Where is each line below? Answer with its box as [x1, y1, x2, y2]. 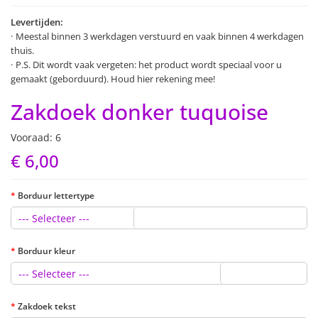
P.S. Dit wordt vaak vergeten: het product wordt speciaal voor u [16, 58, 282, 71]
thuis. [11, 44, 34, 57]
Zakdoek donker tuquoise [11, 97, 268, 126]
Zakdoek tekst [18, 300, 76, 312]
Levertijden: [11, 16, 63, 28]
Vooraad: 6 [11, 131, 61, 144]
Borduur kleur [18, 245, 75, 257]
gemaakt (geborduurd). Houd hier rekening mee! [11, 72, 215, 85]
